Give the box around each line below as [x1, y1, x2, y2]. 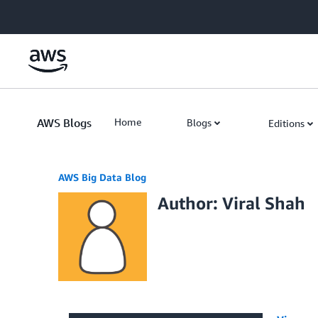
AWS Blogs [37, 116, 92, 130]
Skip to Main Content [6, 8, 101, 20]
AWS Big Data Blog [58, 171, 146, 183]
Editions [268, 117, 305, 129]
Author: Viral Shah [158, 193, 305, 213]
